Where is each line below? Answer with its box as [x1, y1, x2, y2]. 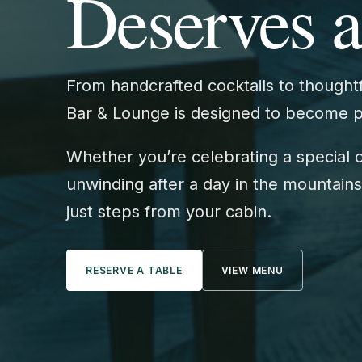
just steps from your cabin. [66, 202, 271, 221]
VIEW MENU [221, 264, 284, 276]
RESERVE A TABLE [86, 264, 183, 276]
